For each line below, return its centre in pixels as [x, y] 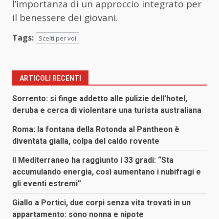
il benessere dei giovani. [65, 18]
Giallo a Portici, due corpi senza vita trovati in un [101, 203]
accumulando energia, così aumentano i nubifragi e [107, 172]
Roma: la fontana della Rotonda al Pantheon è [96, 130]
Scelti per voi [57, 38]
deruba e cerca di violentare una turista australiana [107, 110]
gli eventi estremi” [47, 184]
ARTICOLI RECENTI [50, 78]
